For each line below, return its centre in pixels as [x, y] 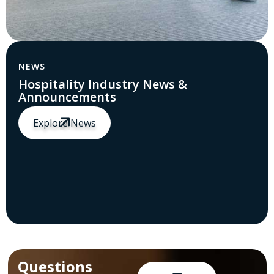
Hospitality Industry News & [103, 84]
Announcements [67, 97]
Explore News [65, 123]
